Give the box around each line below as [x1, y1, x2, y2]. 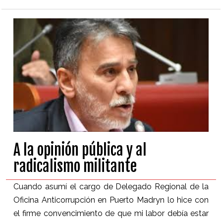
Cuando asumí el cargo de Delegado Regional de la [13, 182, 209, 192]
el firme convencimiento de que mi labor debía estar [13, 209, 209, 219]
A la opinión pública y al [13, 141, 147, 160]
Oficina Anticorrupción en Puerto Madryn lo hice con [13, 195, 209, 205]
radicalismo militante [13, 157, 137, 176]
